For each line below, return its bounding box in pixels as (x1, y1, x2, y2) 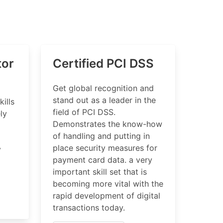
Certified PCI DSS (53, 56, 154, 71)
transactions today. (53, 203, 125, 213)
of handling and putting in (53, 131, 150, 141)
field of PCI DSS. (53, 107, 115, 117)
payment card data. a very (53, 155, 152, 165)
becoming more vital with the (53, 179, 163, 189)
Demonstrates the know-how (53, 119, 162, 129)
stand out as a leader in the (53, 95, 156, 105)
